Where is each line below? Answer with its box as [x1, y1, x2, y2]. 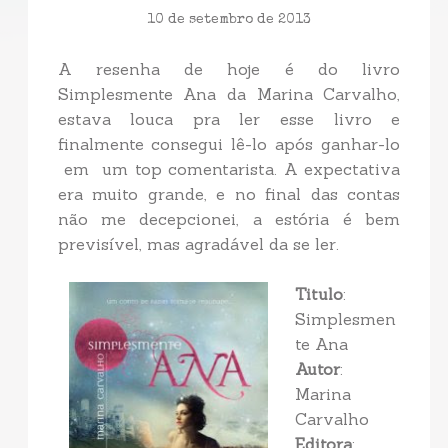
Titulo [294, 284, 343, 305]
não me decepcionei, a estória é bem [57, 209, 401, 230]
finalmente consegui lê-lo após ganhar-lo [57, 134, 401, 155]
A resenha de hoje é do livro [57, 59, 401, 80]
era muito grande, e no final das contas [57, 184, 401, 205]
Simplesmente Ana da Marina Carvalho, [57, 84, 401, 105]
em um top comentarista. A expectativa [57, 159, 401, 180]
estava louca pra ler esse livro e [57, 109, 401, 130]
